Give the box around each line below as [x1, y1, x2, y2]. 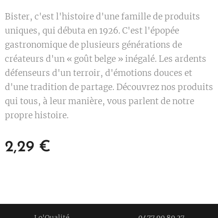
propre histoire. [5, 110, 71, 121]
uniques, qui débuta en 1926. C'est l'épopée [5, 25, 179, 36]
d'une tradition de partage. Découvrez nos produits [5, 82, 213, 93]
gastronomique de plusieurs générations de [5, 39, 182, 51]
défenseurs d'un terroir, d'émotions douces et [5, 68, 192, 79]
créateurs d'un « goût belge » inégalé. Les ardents [5, 54, 206, 65]
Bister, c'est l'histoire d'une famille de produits [5, 11, 200, 22]
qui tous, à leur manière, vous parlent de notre [5, 96, 194, 107]
